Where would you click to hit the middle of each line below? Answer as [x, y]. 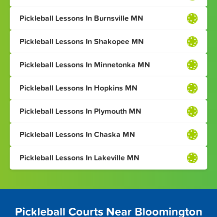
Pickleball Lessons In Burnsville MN [81, 19]
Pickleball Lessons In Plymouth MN [80, 112]
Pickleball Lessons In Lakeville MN [79, 158]
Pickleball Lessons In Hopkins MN [78, 88]
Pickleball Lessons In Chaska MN [77, 135]
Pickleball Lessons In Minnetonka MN [85, 65]
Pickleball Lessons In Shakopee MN [82, 42]
